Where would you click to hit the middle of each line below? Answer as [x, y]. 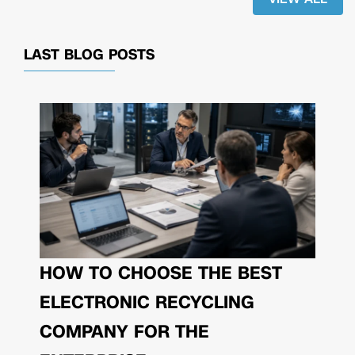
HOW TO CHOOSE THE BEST [161, 273]
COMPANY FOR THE [124, 331]
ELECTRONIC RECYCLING [147, 302]
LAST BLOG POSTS [89, 54]
